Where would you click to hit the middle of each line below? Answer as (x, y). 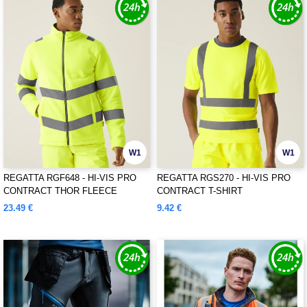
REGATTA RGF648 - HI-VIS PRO (70, 178)
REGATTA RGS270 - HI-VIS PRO (224, 178)
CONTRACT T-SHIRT (200, 191)
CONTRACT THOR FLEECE (60, 191)
